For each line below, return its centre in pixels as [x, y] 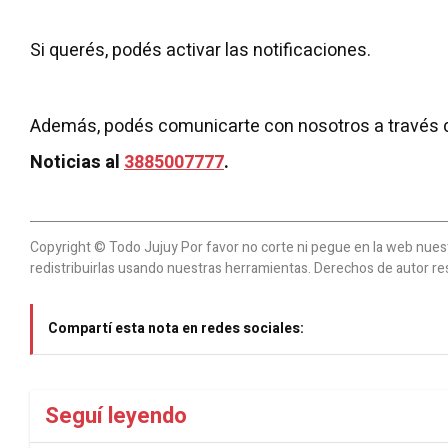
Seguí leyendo [116, 416]
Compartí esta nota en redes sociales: [176, 328]
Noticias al [77, 162]
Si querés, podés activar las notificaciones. [200, 50]
